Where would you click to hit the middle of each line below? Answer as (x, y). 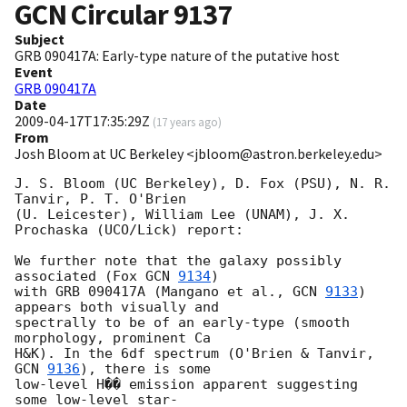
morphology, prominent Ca (121, 338)
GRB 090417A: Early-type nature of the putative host (177, 56)
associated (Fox (80, 277)
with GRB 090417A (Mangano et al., (154, 292)
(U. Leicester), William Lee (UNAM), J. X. (182, 215)
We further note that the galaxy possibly (178, 261)
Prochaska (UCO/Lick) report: (129, 230)
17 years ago (187, 122)
